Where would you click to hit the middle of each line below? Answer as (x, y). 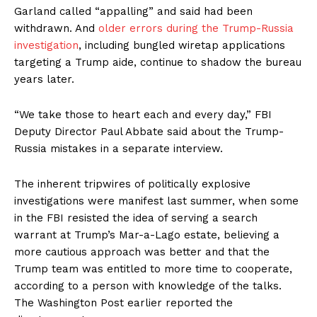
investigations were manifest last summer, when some (156, 201)
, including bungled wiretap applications (182, 46)
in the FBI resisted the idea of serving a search (136, 218)
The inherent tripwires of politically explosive (132, 184)
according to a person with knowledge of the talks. (148, 286)
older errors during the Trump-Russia (196, 29)
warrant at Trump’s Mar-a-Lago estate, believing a (147, 235)
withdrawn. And (56, 29)
